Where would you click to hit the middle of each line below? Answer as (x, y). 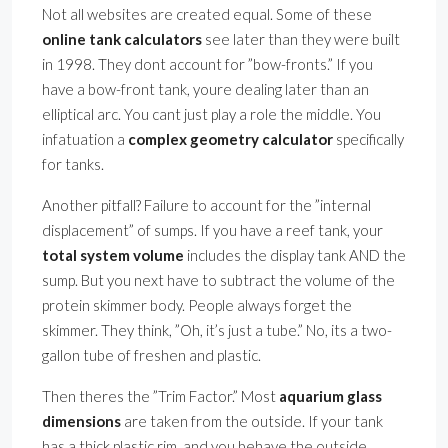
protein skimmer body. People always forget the (197, 305)
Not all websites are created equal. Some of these (207, 14)
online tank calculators (122, 39)
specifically (368, 139)
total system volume (113, 255)
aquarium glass (330, 396)
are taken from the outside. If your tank (252, 421)
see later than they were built (301, 39)
